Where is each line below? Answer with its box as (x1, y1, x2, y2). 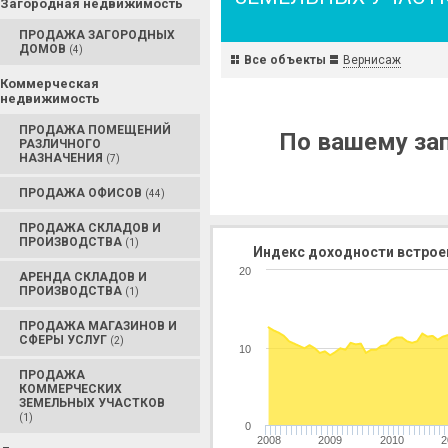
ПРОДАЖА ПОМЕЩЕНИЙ (19, 123, 171, 137)
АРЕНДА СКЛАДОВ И (19, 270, 147, 284)
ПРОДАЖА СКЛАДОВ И (19, 221, 161, 235)
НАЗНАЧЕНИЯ (19, 151, 106, 165)
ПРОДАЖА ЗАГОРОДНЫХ (19, 28, 175, 42)
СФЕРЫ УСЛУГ (19, 333, 110, 347)
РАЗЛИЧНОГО (19, 137, 101, 151)
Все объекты (244, 53, 326, 67)
